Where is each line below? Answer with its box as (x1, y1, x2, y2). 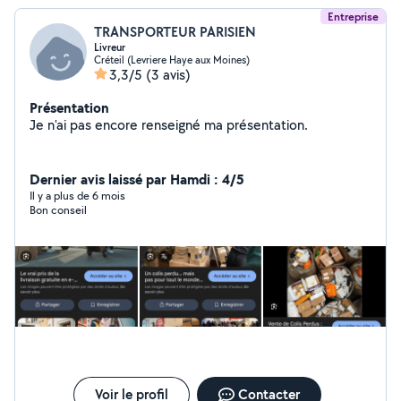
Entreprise (328, 9, 379, 24)
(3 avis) (146, 65, 191, 84)
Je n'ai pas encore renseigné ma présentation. (226, 115, 308, 134)
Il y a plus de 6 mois (30, 188, 125, 203)
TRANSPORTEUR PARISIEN (94, 22, 256, 41)
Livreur (94, 40, 125, 55)
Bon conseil (30, 202, 87, 218)
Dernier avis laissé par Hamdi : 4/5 (30, 169, 244, 189)
